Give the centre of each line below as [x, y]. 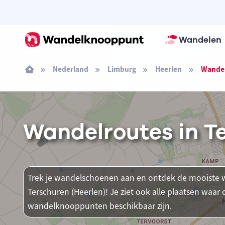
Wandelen [200, 40]
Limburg [122, 69]
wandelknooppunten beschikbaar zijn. [99, 206]
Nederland [70, 69]
